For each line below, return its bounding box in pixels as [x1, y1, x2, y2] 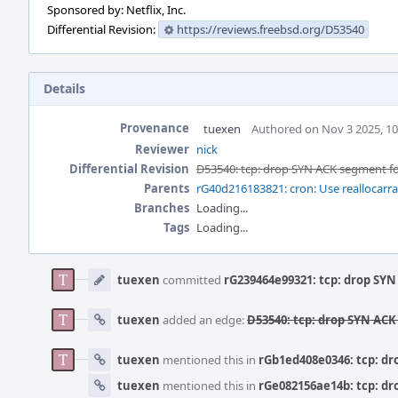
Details [44, 80, 85, 97]
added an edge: [160, 312, 247, 328]
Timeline [28, 270, 80, 286]
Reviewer [135, 141, 189, 157]
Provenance [120, 120, 189, 136]
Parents [144, 180, 189, 196]
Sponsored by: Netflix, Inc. [47, 2, 186, 18]
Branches [134, 200, 189, 216]
